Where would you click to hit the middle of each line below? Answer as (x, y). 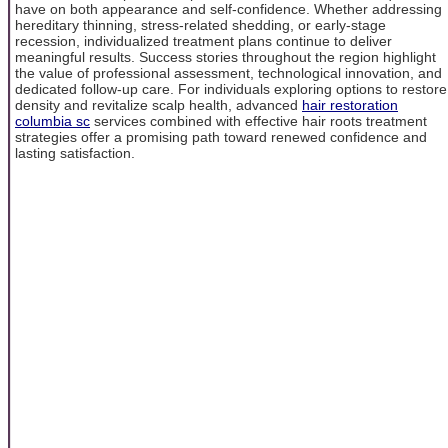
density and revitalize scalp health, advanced (158, 104)
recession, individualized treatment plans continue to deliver (203, 40)
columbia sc (52, 120)
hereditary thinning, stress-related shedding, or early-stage (200, 24)
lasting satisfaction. (75, 152)
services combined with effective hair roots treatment (258, 120)
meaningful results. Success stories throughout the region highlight (225, 56)
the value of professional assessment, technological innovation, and (228, 72)
